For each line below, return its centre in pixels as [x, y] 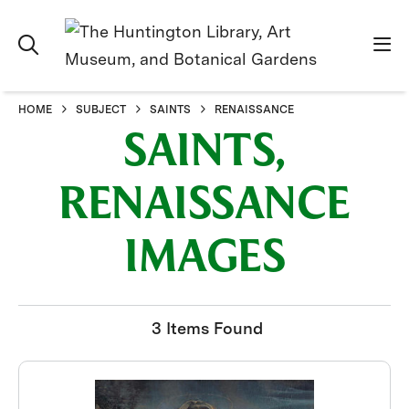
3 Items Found [207, 328]
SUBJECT [101, 110]
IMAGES [204, 260]
